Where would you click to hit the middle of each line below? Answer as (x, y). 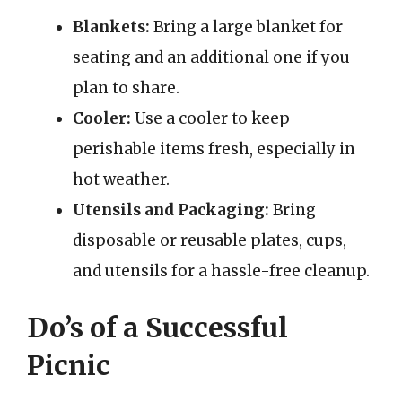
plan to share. (126, 87)
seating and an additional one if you (211, 57)
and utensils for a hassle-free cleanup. (221, 271)
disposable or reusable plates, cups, (210, 240)
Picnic (69, 365)
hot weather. (121, 179)
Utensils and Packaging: (171, 210)
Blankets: (111, 26)
